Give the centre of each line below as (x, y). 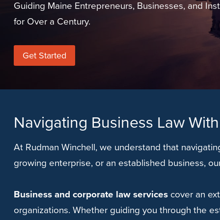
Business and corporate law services (91, 194)
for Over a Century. (52, 21)
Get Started (44, 55)
